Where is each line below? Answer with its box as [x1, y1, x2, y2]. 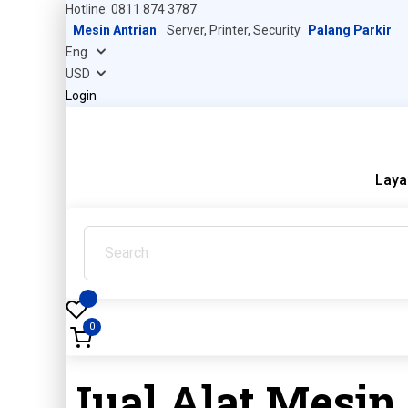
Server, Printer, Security [164, 23, 301, 37]
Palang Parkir [308, 23, 392, 37]
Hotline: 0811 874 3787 [66, 2, 197, 16]
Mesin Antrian [73, 23, 157, 37]
